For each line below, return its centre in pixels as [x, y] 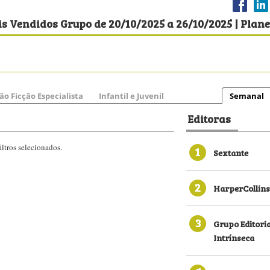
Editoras [209, 118]
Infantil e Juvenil [131, 96]
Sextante [231, 152]
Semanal [247, 96]
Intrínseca [234, 237]
